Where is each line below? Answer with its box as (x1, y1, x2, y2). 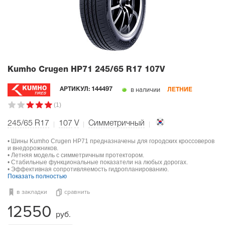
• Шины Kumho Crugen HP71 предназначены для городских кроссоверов (8, 138, 214, 145)
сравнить (64, 188, 90, 196)
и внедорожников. (8, 145, 58, 152)
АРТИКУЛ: (60, 86, 92, 92)
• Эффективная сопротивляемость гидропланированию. (8, 166, 169, 173)
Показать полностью (8, 173, 67, 180)
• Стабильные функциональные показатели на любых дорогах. (8, 159, 188, 166)
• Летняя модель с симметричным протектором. (8, 152, 144, 159)
